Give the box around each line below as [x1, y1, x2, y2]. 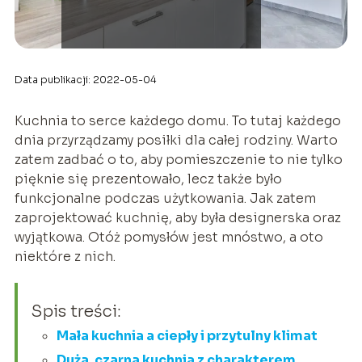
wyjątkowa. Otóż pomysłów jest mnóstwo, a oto [14, 228, 323, 246]
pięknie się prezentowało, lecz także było [14, 170, 282, 187]
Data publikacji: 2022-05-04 [14, 73, 157, 86]
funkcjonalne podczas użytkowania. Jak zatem [14, 189, 316, 207]
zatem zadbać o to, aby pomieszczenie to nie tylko [14, 150, 343, 168]
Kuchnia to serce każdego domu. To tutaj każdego [14, 112, 341, 129]
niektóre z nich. [14, 247, 116, 265]
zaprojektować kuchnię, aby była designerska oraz [14, 208, 341, 226]
